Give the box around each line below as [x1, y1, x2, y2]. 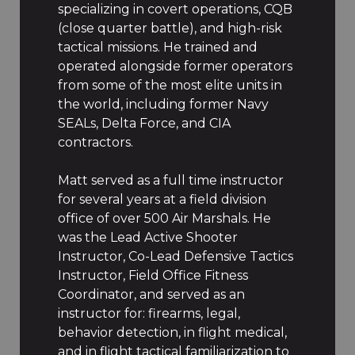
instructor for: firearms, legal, [57, 306, 240, 321]
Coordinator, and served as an [57, 287, 245, 302]
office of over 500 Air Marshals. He [57, 211, 271, 226]
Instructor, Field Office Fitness [57, 268, 248, 283]
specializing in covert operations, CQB [57, 2, 292, 17]
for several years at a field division [57, 192, 266, 207]
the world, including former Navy [57, 97, 269, 112]
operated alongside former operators [57, 59, 292, 74]
